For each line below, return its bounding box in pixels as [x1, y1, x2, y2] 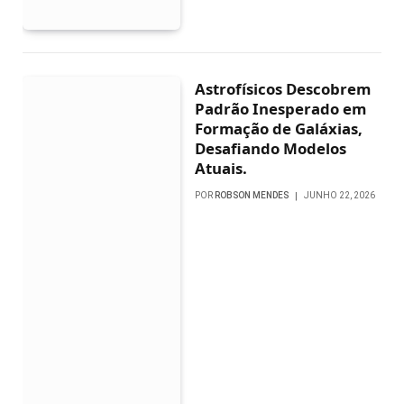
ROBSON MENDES [215, 190, 289, 201]
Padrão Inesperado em [195, 98, 367, 120]
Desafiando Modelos [195, 138, 347, 160]
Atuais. [195, 158, 248, 179]
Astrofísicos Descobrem [195, 78, 372, 100]
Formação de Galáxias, [195, 118, 363, 140]
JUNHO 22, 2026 [304, 190, 376, 201]
